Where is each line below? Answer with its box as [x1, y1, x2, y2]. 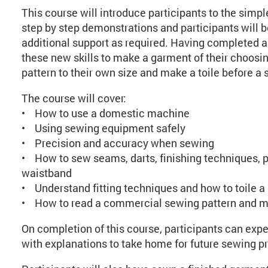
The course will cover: [21, 91, 126, 105]
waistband [21, 166, 72, 180]
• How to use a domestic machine [21, 106, 190, 120]
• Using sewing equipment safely [21, 121, 185, 135]
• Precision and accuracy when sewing [21, 136, 217, 150]
